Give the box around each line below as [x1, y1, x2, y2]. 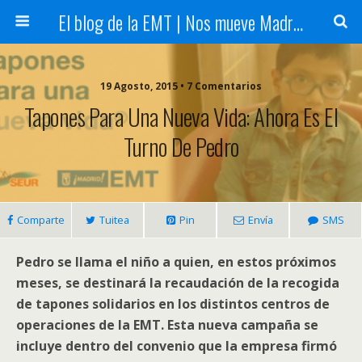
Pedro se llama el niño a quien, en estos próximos [16, 253, 336, 271]
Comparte [16, 213, 65, 227]
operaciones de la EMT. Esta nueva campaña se [16, 316, 318, 334]
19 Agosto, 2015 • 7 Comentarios [100, 79, 262, 93]
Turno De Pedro [123, 129, 239, 163]
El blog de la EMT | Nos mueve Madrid [293, 7, 303, 36]
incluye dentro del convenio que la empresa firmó [16, 337, 337, 355]
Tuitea [99, 213, 129, 227]
